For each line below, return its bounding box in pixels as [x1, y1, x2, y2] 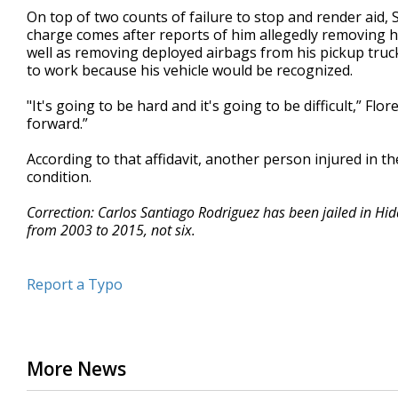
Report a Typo [27, 275, 123, 295]
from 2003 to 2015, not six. [27, 220, 195, 241]
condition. [27, 167, 92, 187]
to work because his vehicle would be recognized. [27, 60, 353, 81]
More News [27, 356, 126, 382]
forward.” [27, 114, 88, 134]
